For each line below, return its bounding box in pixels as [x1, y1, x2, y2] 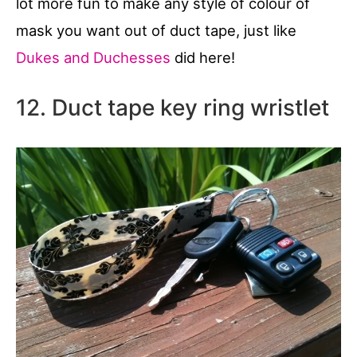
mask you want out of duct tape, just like [16, 21, 296, 39]
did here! [175, 48, 235, 66]
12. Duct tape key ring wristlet [16, 93, 329, 121]
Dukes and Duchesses [16, 48, 175, 66]
